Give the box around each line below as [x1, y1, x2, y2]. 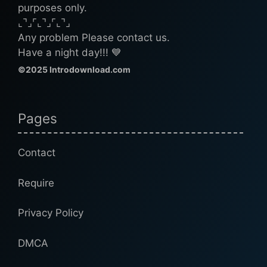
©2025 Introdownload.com [18, 64, 131, 75]
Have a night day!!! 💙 [18, 46, 122, 59]
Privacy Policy [18, 207, 83, 219]
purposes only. [18, 2, 87, 14]
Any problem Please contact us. [18, 32, 170, 44]
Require [18, 176, 54, 189]
